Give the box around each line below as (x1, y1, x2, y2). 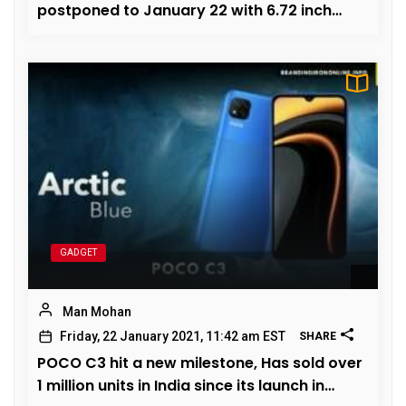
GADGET (60, 246, 97, 257)
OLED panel (37, 22, 120, 43)
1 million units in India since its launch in (37, 374, 324, 396)
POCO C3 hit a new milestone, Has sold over (37, 352, 362, 373)
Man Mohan (63, 304, 131, 319)
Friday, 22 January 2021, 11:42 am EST (60, 328, 285, 343)
